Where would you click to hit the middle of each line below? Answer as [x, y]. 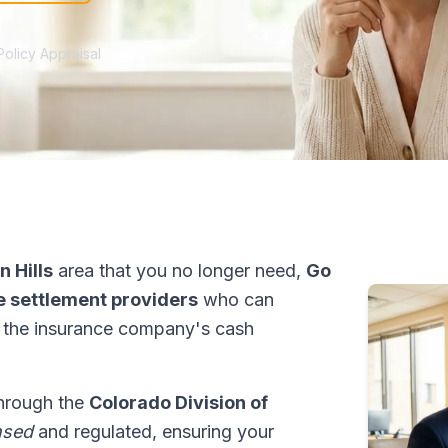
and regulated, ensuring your [153, 431]
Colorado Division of [178, 402]
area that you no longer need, [179, 270]
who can [236, 299]
